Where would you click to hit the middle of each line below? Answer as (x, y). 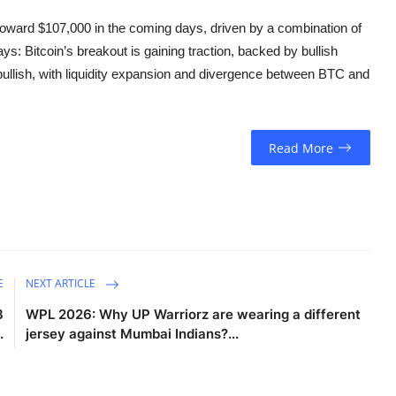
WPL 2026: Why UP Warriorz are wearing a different (194, 315)
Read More (301, 148)
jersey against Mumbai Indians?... (133, 334)
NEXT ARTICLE (62, 284)
